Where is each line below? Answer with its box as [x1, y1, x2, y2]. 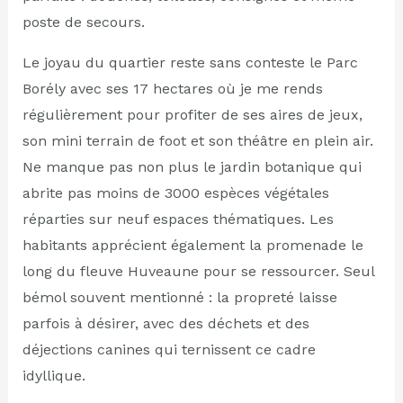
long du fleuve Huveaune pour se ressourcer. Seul [22, 262, 374, 280]
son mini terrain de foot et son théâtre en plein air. [22, 131, 373, 149]
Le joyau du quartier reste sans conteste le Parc [22, 53, 358, 71]
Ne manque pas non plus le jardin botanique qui [22, 157, 362, 175]
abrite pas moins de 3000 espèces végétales [22, 184, 329, 201]
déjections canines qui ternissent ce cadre [22, 340, 316, 358]
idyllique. [22, 366, 85, 384]
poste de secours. [22, 13, 145, 31]
